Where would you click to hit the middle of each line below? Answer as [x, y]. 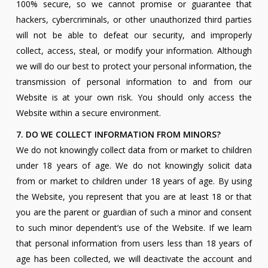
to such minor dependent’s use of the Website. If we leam [134, 228]
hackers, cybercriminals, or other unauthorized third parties [134, 20]
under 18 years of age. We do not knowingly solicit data [134, 166]
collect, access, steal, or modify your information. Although [134, 51]
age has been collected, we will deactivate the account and [134, 259]
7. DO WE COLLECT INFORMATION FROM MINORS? [118, 135]
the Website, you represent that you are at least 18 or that [134, 197]
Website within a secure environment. [88, 113]
